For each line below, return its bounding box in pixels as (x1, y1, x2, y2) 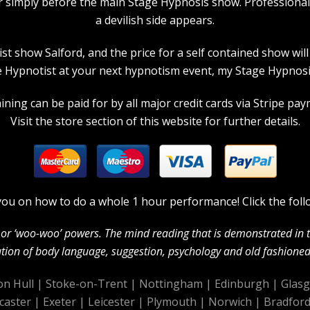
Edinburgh (215, 276, 269, 292)
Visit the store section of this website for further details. (10, 113, 300, 129)
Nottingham (139, 276, 203, 292)
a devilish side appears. (95, 12, 215, 28)
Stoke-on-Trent (46, 276, 127, 292)
